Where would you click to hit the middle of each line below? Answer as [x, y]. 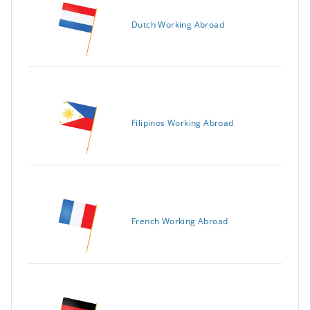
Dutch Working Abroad [178, 25]
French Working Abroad [180, 221]
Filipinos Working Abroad [183, 123]
